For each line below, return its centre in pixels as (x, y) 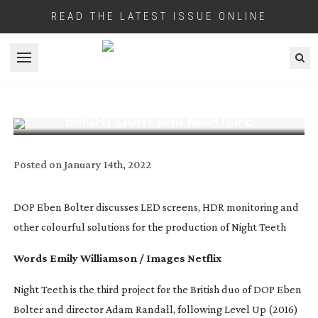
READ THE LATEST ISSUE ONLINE (159, 16)
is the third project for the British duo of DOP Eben (185, 289)
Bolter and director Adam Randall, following (119, 309)
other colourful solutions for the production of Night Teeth (149, 226)
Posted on (37, 164)
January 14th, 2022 (107, 164)
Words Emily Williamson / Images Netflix (117, 258)
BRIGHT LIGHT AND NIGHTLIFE (159, 121)
